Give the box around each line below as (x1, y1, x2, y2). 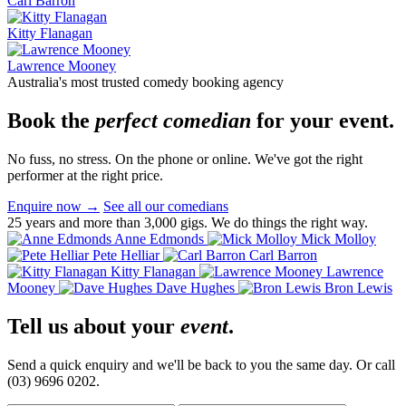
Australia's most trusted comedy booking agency (7, 74, 284, 90)
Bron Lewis (324, 279, 392, 295)
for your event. (251, 108, 394, 132)
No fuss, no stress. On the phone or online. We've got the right (7, 150, 362, 167)
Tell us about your (7, 314, 180, 338)
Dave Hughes (156, 279, 235, 295)
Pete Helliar (92, 246, 159, 263)
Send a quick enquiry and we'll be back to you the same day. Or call (7, 356, 395, 372)
